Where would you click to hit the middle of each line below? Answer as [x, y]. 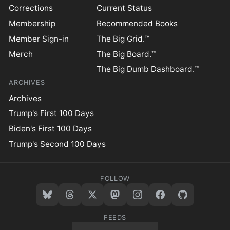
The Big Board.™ [127, 54]
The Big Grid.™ [123, 39]
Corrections [31, 8]
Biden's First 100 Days [51, 129]
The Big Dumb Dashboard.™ [148, 69]
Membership [32, 23]
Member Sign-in [39, 39]
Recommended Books [137, 23]
